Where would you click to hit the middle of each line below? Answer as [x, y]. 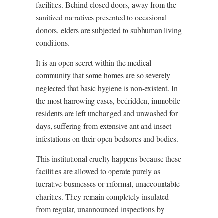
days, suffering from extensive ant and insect [104, 126]
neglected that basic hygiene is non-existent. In [107, 88]
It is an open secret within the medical [94, 62]
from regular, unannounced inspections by [100, 209]
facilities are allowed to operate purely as [98, 171]
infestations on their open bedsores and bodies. [107, 138]
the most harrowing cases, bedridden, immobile [108, 100]
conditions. [53, 42]
